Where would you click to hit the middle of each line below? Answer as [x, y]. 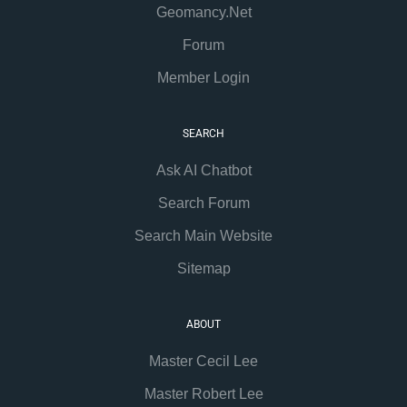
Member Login [203, 78]
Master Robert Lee [203, 394]
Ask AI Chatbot [203, 171]
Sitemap [203, 269]
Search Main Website [203, 236]
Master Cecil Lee [203, 362]
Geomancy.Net [203, 13]
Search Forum [203, 203]
